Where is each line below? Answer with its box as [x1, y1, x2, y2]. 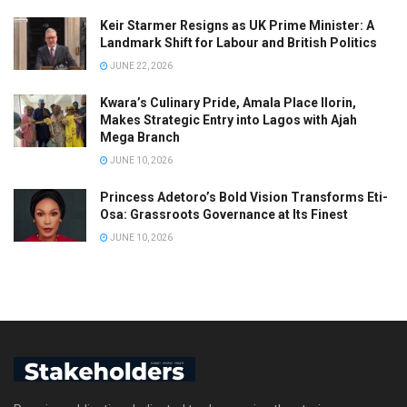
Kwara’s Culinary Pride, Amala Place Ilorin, [100, 95, 356, 111]
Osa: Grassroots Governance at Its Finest [100, 207, 348, 223]
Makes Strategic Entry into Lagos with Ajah [100, 113, 357, 128]
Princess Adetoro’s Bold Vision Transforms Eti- [100, 190, 388, 205]
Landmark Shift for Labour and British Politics [100, 35, 377, 51]
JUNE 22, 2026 [108, 61, 173, 72]
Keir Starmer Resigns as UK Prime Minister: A [100, 18, 374, 34]
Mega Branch [100, 130, 180, 145]
